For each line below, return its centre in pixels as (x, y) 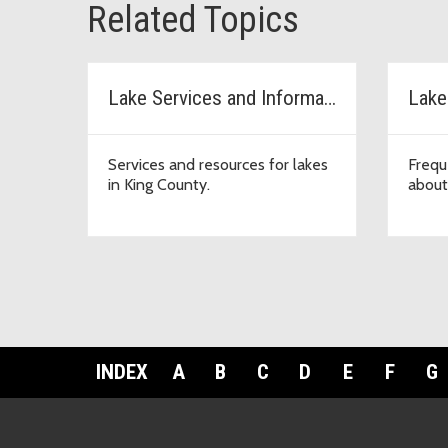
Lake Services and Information (330, 98)
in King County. (159, 185)
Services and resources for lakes (218, 165)
